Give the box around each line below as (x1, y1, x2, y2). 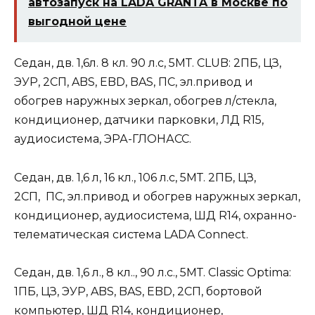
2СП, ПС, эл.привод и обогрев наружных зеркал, (14, 189, 300, 203)
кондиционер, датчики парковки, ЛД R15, (14, 113, 264, 127)
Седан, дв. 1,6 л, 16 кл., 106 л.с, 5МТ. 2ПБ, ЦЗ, (14, 170, 256, 184)
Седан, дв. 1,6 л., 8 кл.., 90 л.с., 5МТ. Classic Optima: (14, 265, 291, 279)
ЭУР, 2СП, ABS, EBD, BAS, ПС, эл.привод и (14, 75, 253, 89)
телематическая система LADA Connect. (14, 227, 248, 241)
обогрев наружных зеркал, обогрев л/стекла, (14, 94, 276, 108)
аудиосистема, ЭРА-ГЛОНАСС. (14, 132, 191, 146)
